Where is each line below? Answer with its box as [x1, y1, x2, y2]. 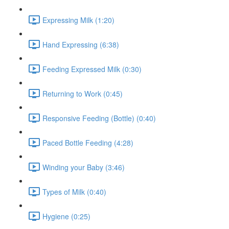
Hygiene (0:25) [42, 211, 90, 221]
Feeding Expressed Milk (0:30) [42, 63, 142, 74]
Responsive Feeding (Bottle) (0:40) [42, 112, 156, 123]
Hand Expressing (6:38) [42, 39, 119, 50]
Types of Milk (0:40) [42, 186, 106, 197]
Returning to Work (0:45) [42, 88, 123, 99]
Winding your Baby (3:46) [42, 162, 125, 172]
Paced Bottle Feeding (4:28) [42, 137, 133, 148]
